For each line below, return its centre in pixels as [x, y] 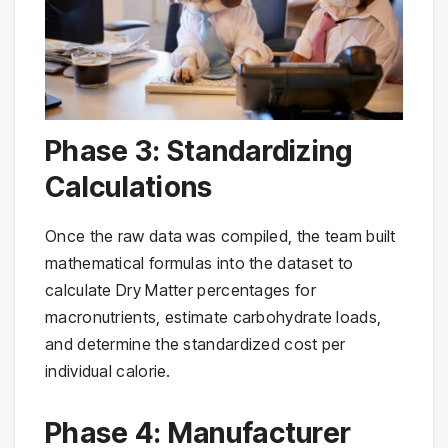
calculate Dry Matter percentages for [180, 289]
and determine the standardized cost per [195, 343]
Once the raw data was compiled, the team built [220, 235]
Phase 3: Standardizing [199, 150]
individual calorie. [108, 370]
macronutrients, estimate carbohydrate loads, [213, 316]
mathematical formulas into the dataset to [199, 262]
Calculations [129, 186]
